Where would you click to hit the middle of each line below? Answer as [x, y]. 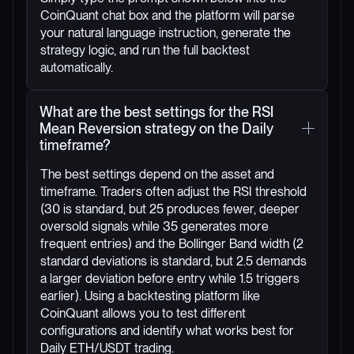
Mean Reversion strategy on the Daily [156, 128]
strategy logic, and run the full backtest [145, 50]
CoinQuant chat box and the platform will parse [168, 15]
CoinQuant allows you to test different [143, 313]
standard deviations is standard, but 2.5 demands [173, 261]
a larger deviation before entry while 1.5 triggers [170, 278]
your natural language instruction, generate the [166, 32]
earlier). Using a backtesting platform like [150, 296]
